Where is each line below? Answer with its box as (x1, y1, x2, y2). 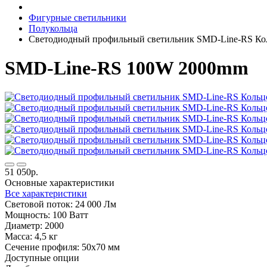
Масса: (5, 231, 32, 242)
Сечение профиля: (5, 242, 79, 253)
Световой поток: (5, 199, 73, 210)
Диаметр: (5, 221, 42, 231)
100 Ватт (52, 210, 88, 221)
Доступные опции (5, 253, 79, 263)
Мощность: (5, 210, 50, 221)
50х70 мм (82, 242, 120, 253)
